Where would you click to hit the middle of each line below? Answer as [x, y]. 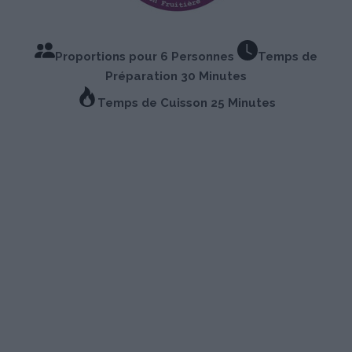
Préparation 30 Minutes [176, 77]
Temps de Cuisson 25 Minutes [186, 103]
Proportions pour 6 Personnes [146, 57]
